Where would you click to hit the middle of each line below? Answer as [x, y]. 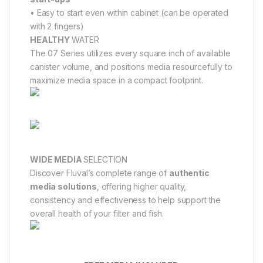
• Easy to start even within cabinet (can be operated [129, 12]
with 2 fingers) [57, 26]
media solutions [63, 186]
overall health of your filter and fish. [97, 213]
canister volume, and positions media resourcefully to [131, 66]
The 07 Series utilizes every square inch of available [130, 53]
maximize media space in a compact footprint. [117, 80]
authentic [189, 173]
